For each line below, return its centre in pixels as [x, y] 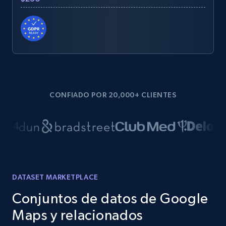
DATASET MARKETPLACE [55, 177]
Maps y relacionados [77, 215]
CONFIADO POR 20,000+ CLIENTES [113, 95]
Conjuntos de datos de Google [110, 198]
